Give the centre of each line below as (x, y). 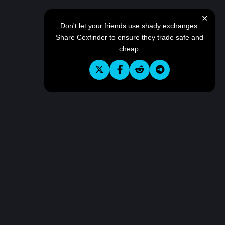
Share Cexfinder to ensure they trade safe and (130, 37)
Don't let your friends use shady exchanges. (130, 26)
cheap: (130, 49)
